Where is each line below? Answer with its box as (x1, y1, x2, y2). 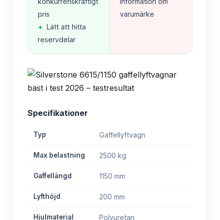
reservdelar (38, 35, 76, 44)
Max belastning (33, 151, 85, 160)
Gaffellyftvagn (99, 131, 145, 139)
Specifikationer (27, 108, 88, 118)
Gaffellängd (33, 172, 72, 180)
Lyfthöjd (33, 192, 60, 201)
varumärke (120, 10, 154, 19)
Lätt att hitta (47, 23, 86, 31)
